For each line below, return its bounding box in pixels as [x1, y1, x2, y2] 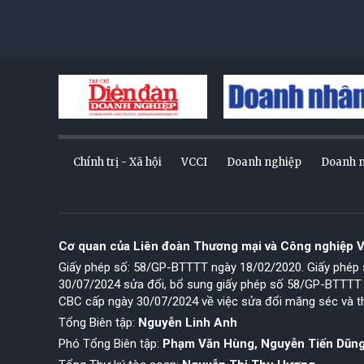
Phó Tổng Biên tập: [58, 336, 162, 351]
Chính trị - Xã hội [73, 154, 162, 169]
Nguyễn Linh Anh [138, 314, 237, 330]
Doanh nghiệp [227, 154, 301, 169]
